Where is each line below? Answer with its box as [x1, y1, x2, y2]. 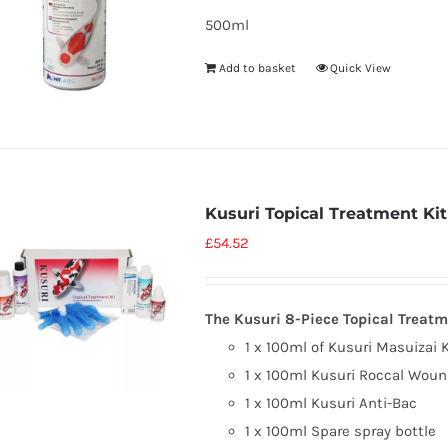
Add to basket [218, 61, 296, 75]
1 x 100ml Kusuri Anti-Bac [244, 394, 417, 412]
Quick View [329, 61, 391, 75]
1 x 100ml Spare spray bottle [244, 422, 436, 440]
